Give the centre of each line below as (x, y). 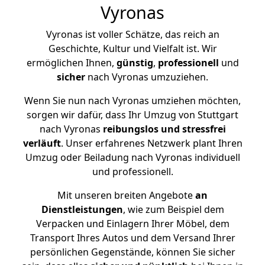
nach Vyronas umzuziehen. (147, 77)
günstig (135, 63)
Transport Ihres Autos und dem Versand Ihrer (132, 238)
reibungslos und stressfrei (164, 129)
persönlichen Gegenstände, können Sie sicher (132, 252)
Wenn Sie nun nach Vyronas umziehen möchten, (132, 101)
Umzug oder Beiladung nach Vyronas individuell (132, 157)
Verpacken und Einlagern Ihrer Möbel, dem (132, 224)
